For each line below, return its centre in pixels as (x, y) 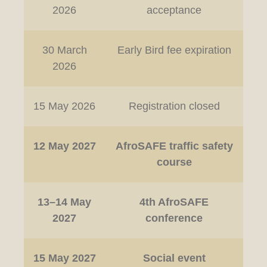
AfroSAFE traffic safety (174, 146)
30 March (64, 50)
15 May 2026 (64, 106)
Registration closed (174, 106)
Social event (174, 258)
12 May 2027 (64, 146)
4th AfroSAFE (174, 202)
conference (174, 218)
